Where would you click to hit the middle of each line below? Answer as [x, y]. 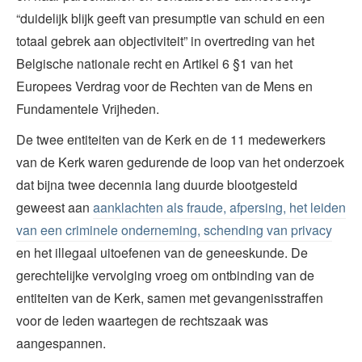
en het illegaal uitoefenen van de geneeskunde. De [162, 252]
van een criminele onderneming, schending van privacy [174, 229]
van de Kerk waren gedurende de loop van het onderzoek [180, 162]
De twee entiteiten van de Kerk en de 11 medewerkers [171, 139]
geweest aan [55, 207]
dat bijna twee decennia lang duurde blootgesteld [157, 184]
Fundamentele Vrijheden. [88, 108]
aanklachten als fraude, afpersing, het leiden [219, 207]
